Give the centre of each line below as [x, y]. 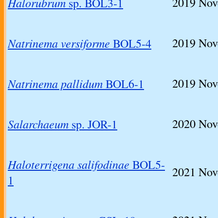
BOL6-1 [123, 84]
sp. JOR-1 [93, 124]
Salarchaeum [38, 124]
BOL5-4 [131, 44]
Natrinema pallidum [55, 83]
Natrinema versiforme [59, 43]
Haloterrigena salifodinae [69, 164]
